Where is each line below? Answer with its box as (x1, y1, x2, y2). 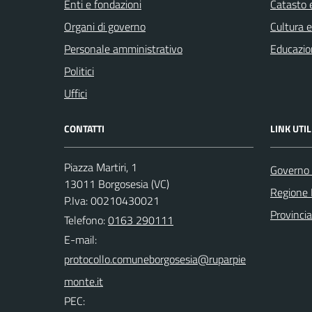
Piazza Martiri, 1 (64, 159, 137, 175)
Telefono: (64, 212, 108, 228)
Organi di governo (64, 18, 146, 35)
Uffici (64, 85, 87, 102)
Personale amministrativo (64, 40, 182, 57)
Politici (64, 63, 94, 79)
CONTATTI (64, 121, 104, 136)
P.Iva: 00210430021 (64, 192, 159, 209)
